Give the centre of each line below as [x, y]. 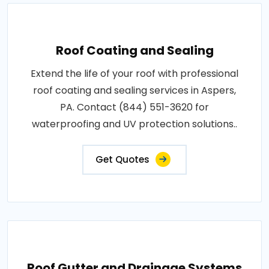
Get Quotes [122, 159]
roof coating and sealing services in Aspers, [134, 90]
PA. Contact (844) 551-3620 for [134, 107]
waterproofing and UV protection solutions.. [134, 124]
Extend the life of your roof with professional [134, 73]
